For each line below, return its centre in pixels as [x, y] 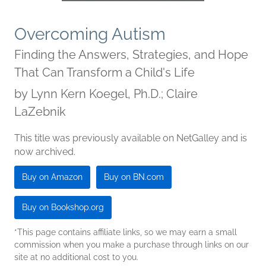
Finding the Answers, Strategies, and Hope [131, 55]
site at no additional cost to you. [76, 257]
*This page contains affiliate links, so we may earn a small [126, 232]
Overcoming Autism [90, 34]
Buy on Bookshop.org [63, 208]
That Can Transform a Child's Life [104, 73]
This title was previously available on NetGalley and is [131, 138]
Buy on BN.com [134, 177]
